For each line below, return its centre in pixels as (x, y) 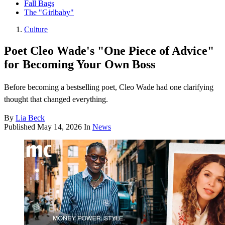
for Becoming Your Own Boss (80, 65)
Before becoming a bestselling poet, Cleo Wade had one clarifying (109, 87)
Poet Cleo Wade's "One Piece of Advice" (109, 51)
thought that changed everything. (56, 99)
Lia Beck (30, 118)
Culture (36, 30)
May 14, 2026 (60, 127)
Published (21, 127)
